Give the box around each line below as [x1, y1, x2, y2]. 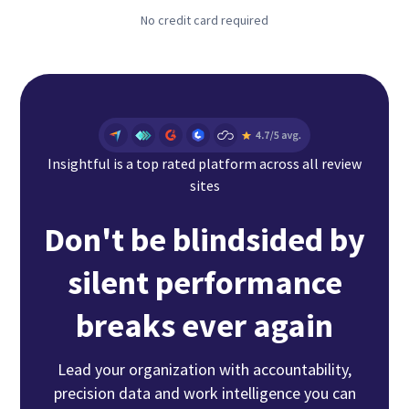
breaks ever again [76, 304, 333, 346]
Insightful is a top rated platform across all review [47, 153, 362, 173]
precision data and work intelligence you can [53, 382, 356, 404]
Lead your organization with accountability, [58, 358, 351, 380]
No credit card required [141, 11, 268, 28]
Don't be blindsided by [44, 218, 365, 260]
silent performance [67, 261, 342, 303]
